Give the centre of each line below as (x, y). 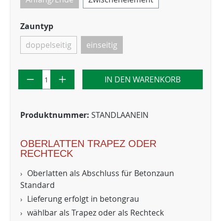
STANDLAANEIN (120, 115)
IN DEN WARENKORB (142, 79)
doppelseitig (49, 45)
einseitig (102, 45)
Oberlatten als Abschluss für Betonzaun (101, 173)
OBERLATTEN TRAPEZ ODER (88, 144)
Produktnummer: (56, 115)
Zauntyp (37, 26)
